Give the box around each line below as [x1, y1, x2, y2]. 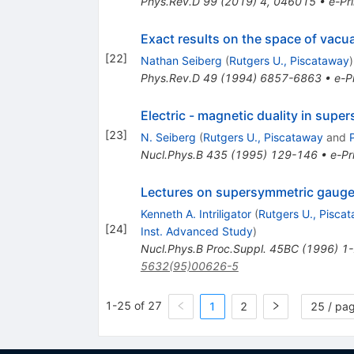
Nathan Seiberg [140, 54, 222, 68]
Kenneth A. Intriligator [140, 207, 251, 221]
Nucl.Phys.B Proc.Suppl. [140, 242, 266, 256]
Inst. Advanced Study [140, 224, 253, 239]
